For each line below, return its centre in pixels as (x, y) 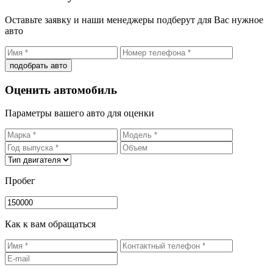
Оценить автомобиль (61, 90)
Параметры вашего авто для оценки (80, 113)
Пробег (20, 181)
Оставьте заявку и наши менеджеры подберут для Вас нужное (134, 19)
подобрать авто (38, 65)
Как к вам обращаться (50, 224)
